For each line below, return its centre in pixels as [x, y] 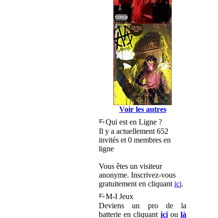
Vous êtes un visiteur [130, 166]
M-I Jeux [119, 196]
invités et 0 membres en [135, 140]
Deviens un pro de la [143, 206]
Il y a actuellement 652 [134, 131]
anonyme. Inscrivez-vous [137, 175]
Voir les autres [143, 109]
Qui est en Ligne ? [134, 122]
